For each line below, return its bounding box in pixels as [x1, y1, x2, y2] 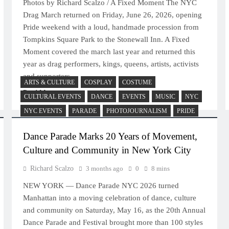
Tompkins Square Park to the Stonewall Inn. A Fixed [23, 35, 190, 43]
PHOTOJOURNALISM [106, 107, 168, 114]
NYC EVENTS [24, 107, 63, 114]
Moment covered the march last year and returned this [23, 48, 196, 56]
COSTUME [122, 79, 152, 86]
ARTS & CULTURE [24, 79, 75, 86]
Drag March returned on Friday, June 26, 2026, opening [23, 11, 202, 19]
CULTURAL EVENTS [24, 93, 82, 100]
